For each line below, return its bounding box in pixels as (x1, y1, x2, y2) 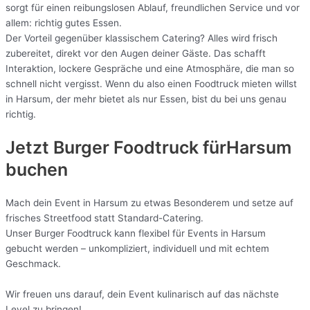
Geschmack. (6, 257, 61, 269)
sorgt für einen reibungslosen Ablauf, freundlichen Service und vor (6, 2, 300, 14)
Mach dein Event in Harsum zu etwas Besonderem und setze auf (6, 197, 293, 208)
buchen (6, 158, 68, 180)
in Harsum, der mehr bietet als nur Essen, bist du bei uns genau (6, 93, 286, 105)
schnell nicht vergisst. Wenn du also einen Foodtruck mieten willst (6, 78, 297, 90)
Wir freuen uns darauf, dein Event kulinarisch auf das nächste (6, 288, 279, 300)
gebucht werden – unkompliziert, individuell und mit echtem (6, 242, 269, 254)
